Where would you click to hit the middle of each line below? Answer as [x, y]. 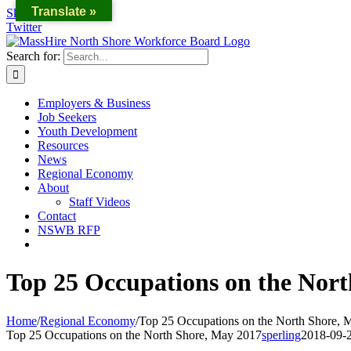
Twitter [24, 27]
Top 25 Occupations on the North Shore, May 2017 [134, 335]
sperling [281, 335]
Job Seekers [67, 117]
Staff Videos [100, 202]
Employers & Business [94, 103]
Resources [63, 145]
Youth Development [87, 131]
